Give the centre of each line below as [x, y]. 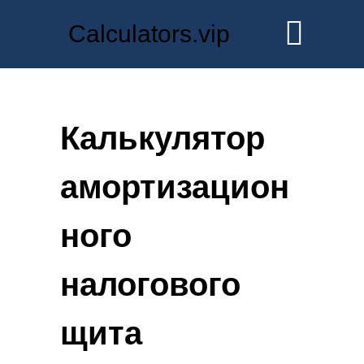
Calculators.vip [149, 34]
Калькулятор [162, 138]
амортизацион [175, 186]
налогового [150, 284]
